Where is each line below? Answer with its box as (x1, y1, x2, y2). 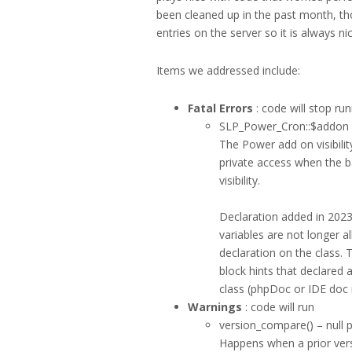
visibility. (219, 173, 260, 189)
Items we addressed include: (156, 63, 300, 79)
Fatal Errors (188, 101, 253, 116)
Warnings (188, 299, 242, 315)
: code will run (242, 299, 314, 315)
